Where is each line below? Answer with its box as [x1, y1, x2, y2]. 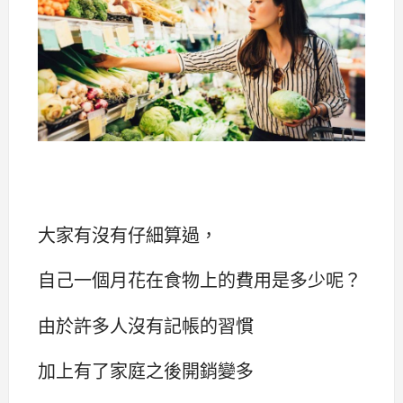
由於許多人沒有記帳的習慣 [38, 311, 254, 338]
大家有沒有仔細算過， [38, 221, 218, 248]
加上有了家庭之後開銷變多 [38, 356, 254, 383]
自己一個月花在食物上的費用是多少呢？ [38, 266, 362, 293]
